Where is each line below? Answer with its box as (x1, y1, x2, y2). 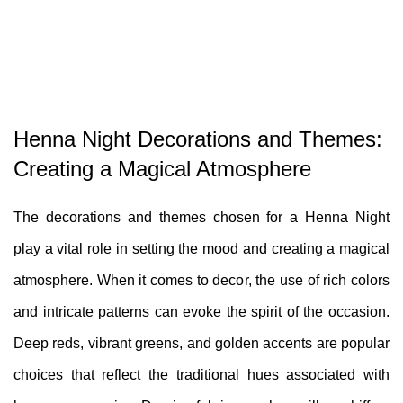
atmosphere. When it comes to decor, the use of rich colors (13, 272, 390, 288)
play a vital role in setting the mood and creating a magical (13, 240, 390, 256)
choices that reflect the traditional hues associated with (13, 366, 390, 382)
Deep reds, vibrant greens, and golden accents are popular (13, 335, 390, 351)
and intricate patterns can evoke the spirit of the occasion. (13, 303, 390, 319)
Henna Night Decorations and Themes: (13, 126, 382, 151)
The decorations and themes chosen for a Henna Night (13, 209, 390, 225)
